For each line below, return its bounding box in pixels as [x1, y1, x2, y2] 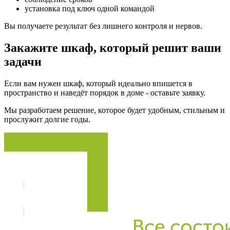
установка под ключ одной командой [25, 4, 155, 13]
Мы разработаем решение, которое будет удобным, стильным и [4, 105, 225, 114]
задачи [4, 54, 42, 68]
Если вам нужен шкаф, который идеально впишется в [4, 79, 193, 88]
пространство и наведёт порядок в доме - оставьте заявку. [4, 88, 205, 97]
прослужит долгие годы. [4, 114, 90, 124]
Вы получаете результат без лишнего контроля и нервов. [4, 21, 202, 30]
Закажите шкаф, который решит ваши [4, 41, 221, 54]
